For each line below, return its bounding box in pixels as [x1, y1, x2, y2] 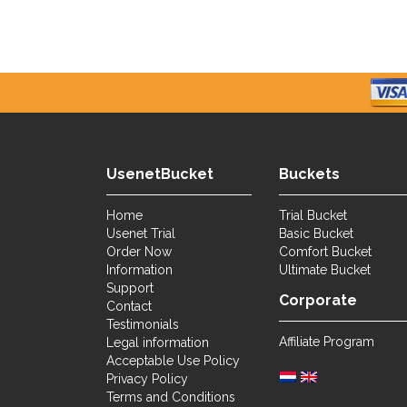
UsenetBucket [106, 165, 213, 184]
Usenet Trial [106, 226, 175, 242]
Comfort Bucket [279, 244, 372, 260]
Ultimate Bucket [279, 263, 371, 278]
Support [106, 281, 154, 296]
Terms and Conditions [106, 390, 235, 405]
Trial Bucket [279, 208, 347, 223]
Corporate [279, 292, 357, 310]
